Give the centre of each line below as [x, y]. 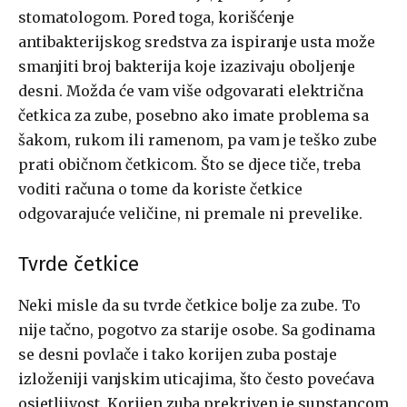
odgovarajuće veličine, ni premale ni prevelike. [190, 214]
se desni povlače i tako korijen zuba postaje [178, 355]
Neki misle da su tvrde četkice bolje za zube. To [189, 306]
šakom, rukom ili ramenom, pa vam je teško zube [198, 140]
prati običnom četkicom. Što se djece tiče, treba [189, 165]
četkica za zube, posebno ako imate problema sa [194, 116]
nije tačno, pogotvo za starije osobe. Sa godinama [197, 330]
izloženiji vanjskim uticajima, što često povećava [196, 379]
